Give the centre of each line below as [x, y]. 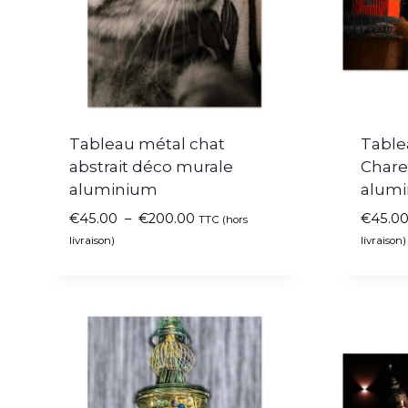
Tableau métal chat [147, 143]
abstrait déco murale [151, 166]
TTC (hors [223, 219]
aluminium [113, 189]
